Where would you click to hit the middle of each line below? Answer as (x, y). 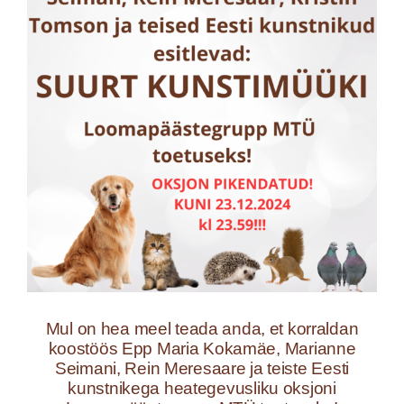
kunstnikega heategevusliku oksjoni (202, 389)
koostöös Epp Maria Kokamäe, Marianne (202, 349)
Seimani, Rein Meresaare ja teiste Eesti (202, 369)
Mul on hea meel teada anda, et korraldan (202, 329)
